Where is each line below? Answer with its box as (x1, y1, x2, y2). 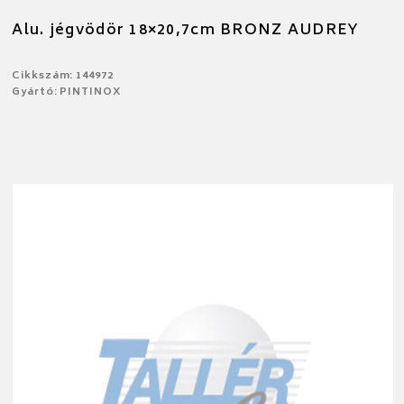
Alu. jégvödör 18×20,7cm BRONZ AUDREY (12, 18, 360, 44)
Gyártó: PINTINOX (12, 84, 122, 102)
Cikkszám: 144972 (12, 68, 114, 86)
